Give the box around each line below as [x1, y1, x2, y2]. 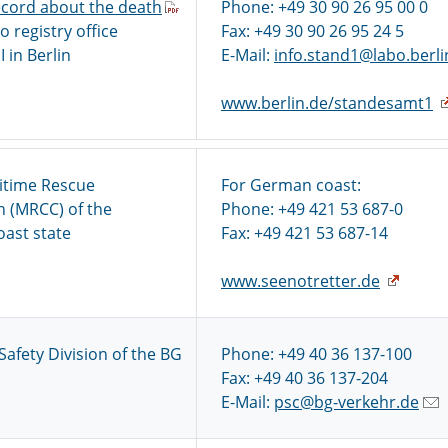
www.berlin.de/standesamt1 [221, 92, 433, 114]
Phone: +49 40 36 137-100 [221, 343, 412, 365]
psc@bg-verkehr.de [274, 391, 419, 413]
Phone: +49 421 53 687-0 [221, 198, 403, 220]
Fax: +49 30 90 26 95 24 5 [221, 20, 404, 42]
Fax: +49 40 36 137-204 [221, 367, 388, 389]
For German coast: [221, 174, 361, 196]
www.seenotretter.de [221, 270, 380, 292]
